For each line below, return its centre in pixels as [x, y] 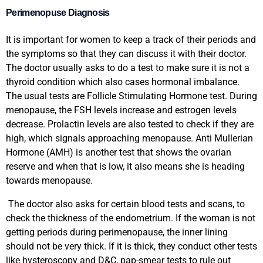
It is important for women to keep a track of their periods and [131, 39]
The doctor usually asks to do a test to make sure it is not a [128, 68]
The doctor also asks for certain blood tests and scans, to [125, 204]
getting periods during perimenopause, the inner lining [117, 232]
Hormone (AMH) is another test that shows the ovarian [119, 152]
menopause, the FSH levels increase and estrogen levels [121, 110]
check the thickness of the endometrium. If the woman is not [131, 218]
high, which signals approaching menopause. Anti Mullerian [129, 138]
